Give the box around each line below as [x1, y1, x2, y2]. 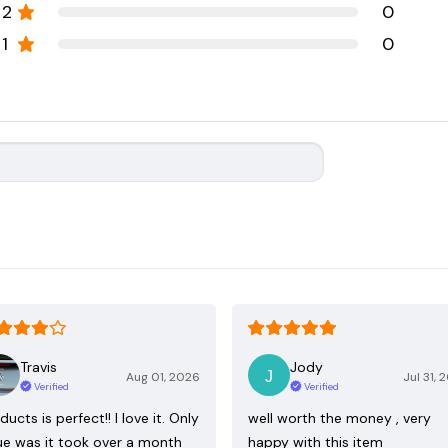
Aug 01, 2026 [126, 369, 200, 386]
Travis [20, 357, 57, 376]
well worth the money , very [248, 409, 431, 428]
